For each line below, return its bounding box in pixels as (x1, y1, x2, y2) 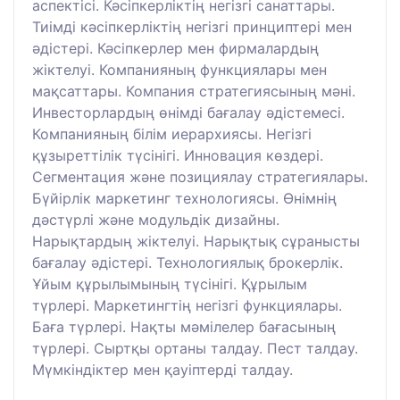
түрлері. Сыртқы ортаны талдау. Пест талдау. (32, 338, 358, 357)
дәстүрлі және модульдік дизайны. (32, 210, 279, 229)
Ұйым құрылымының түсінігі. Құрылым (32, 274, 307, 293)
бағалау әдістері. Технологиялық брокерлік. (32, 253, 343, 271)
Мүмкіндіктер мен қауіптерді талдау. (32, 360, 293, 379)
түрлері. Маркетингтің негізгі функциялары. (32, 296, 342, 314)
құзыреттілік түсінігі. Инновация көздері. (32, 146, 323, 164)
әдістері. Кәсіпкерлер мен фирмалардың (32, 38, 319, 57)
